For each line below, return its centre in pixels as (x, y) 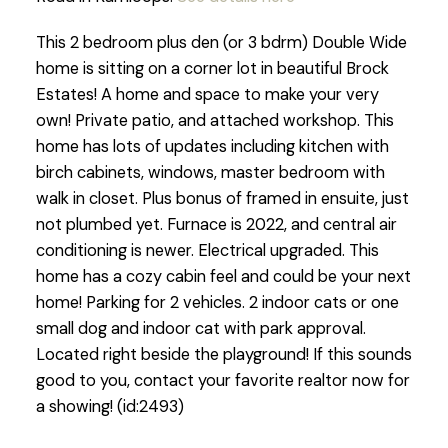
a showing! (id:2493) (109, 407)
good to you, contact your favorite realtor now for (222, 381)
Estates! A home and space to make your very (207, 95)
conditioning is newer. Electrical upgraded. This (207, 251)
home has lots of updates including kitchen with (212, 147)
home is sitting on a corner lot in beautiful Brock (212, 69)
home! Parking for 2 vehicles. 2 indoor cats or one (217, 303)
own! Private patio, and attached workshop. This (214, 121)
